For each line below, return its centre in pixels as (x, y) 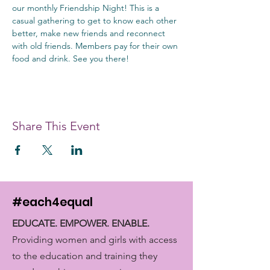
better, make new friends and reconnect (90, 33)
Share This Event (56, 126)
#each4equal (52, 202)
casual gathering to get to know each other (96, 20)
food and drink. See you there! (71, 58)
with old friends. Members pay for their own (96, 46)
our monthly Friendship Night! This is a (87, 8)
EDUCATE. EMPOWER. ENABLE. (81, 223)
